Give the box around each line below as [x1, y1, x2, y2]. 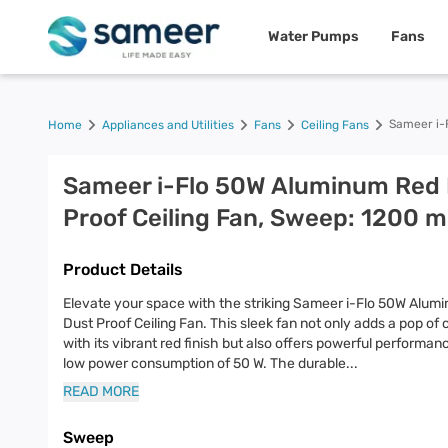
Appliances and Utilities [102, 118, 234, 132]
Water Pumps [268, 28, 359, 45]
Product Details [63, 260, 183, 279]
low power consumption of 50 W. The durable [63, 355, 346, 372]
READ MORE [63, 383, 139, 400]
